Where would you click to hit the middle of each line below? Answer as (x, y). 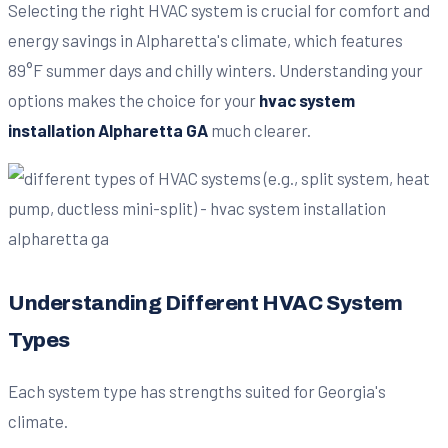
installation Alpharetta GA (108, 129)
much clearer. (259, 129)
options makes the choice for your (133, 99)
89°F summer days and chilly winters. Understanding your (215, 69)
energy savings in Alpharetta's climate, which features (205, 39)
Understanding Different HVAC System (205, 303)
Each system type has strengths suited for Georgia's (197, 391)
